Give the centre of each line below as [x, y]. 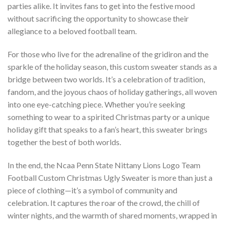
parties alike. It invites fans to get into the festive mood [101, 6]
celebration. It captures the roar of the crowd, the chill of [104, 203]
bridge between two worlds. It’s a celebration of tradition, [106, 79]
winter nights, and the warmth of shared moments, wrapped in [112, 215]
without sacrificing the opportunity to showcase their [98, 19]
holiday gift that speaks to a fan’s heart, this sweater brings [107, 130]
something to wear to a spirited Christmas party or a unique [108, 117]
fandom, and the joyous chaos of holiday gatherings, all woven [112, 92]
